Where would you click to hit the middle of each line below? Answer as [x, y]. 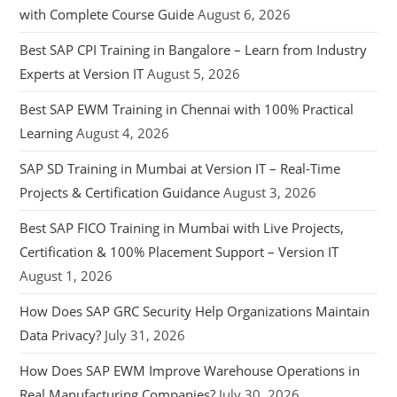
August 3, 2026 [270, 193]
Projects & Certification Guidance [120, 193]
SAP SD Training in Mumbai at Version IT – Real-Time [180, 169]
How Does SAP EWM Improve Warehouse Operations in [190, 371]
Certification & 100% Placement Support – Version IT [179, 252]
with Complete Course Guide [107, 15]
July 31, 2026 [145, 335]
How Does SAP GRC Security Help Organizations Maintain [195, 311]
